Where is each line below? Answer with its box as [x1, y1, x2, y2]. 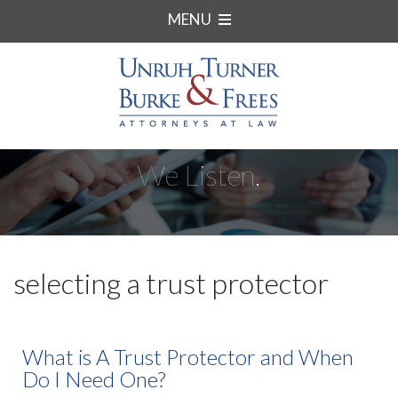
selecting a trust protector [13, 266, 329, 301]
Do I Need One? [22, 366, 165, 393]
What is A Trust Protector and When [22, 344, 354, 370]
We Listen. [138, 157, 260, 192]
